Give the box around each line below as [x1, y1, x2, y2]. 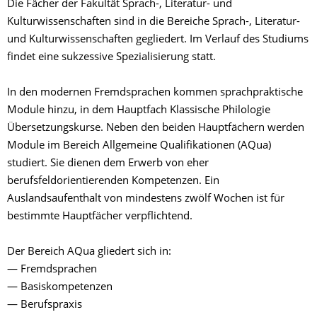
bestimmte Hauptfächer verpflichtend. [7, 212, 192, 222]
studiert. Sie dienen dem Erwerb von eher [7, 158, 209, 169]
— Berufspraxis [7, 300, 82, 311]
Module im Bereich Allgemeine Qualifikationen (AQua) [7, 141, 271, 151]
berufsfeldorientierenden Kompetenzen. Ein [7, 176, 219, 187]
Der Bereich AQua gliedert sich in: [7, 247, 171, 258]
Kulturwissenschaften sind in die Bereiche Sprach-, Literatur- [7, 17, 300, 28]
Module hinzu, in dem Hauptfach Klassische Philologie [7, 105, 270, 116]
